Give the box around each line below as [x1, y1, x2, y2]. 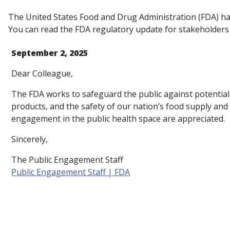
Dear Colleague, [11, 67, 73, 79]
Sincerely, [11, 133, 48, 145]
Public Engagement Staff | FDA [11, 166, 130, 178]
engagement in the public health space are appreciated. [11, 112, 225, 124]
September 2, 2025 [11, 47, 88, 59]
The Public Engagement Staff [11, 154, 124, 165]
